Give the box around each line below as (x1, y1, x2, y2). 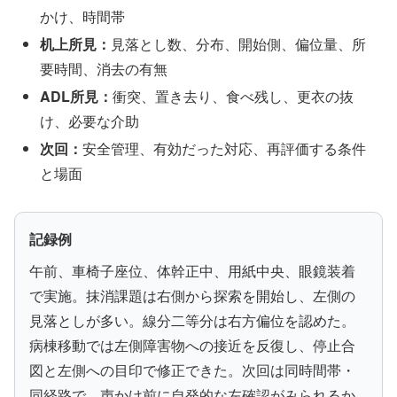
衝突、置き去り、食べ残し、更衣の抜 (113, 86, 354, 107)
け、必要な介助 (40, 111, 140, 132)
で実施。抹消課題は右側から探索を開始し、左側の (29, 285, 355, 307)
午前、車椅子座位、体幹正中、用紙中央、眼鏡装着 (29, 261, 355, 282)
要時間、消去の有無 (40, 58, 168, 79)
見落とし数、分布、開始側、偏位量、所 (111, 33, 367, 54)
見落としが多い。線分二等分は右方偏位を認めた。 (29, 310, 355, 331)
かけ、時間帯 (40, 5, 126, 27)
